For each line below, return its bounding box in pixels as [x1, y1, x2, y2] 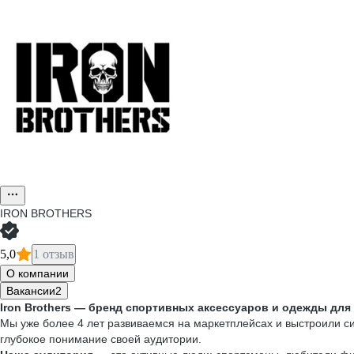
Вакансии [6, 284, 55, 297]
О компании [6, 267, 69, 280]
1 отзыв [33, 247, 74, 261]
